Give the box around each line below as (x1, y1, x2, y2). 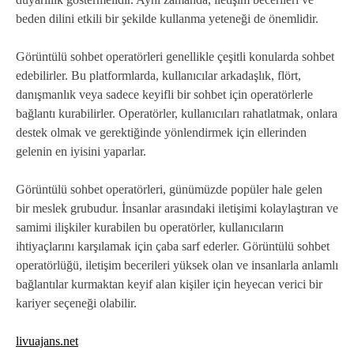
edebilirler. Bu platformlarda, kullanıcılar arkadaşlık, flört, (16, 69, 301, 83)
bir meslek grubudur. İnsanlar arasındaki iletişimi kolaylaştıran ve (16, 201, 338, 216)
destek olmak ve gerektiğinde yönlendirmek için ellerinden (16, 126, 307, 140)
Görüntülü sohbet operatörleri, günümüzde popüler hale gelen (16, 183, 322, 197)
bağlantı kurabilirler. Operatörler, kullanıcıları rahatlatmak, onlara (16, 107, 337, 121)
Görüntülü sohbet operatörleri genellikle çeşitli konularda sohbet (16, 50, 334, 64)
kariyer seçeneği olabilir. (16, 296, 137, 311)
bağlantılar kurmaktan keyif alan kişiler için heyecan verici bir (16, 277, 322, 292)
